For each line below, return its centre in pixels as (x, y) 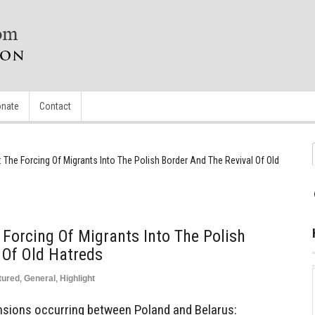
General (40, 278)
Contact (55, 106)
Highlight (77, 278)
